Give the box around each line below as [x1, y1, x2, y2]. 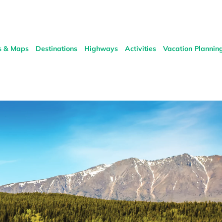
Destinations [36, 44, 77, 54]
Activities [125, 44, 156, 54]
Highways [84, 44, 118, 54]
